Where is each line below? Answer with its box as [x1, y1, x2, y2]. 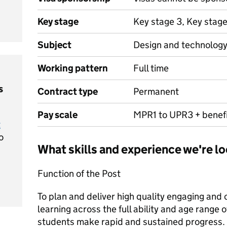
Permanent [133, 86, 179, 97]
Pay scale [37, 109, 78, 121]
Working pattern [37, 62, 108, 74]
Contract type [37, 86, 98, 97]
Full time [133, 62, 169, 74]
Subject [37, 39, 71, 51]
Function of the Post [37, 168, 121, 179]
